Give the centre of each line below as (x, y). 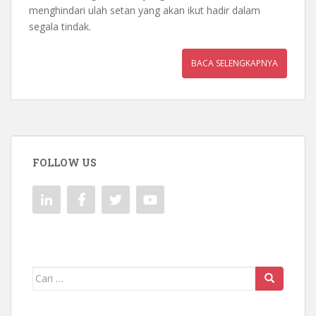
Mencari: (54, 274)
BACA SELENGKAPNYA (235, 63)
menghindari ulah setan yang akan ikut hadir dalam (145, 10)
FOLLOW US (65, 162)
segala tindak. (60, 26)
